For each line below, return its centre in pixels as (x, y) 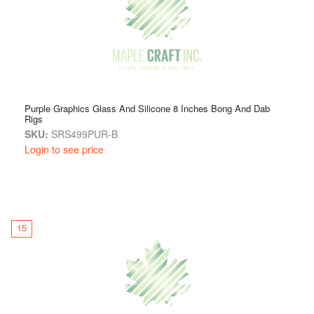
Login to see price (64, 149)
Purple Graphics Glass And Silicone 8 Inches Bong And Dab (147, 108)
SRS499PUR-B (83, 134)
